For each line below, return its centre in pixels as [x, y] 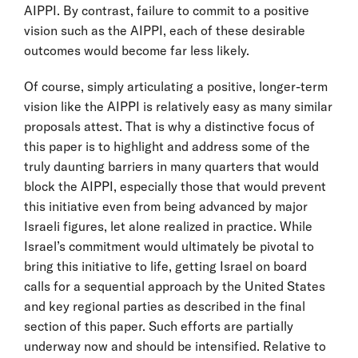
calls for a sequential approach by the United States [175, 286]
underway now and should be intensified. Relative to [175, 346]
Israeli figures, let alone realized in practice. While [168, 226]
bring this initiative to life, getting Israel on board [165, 266]
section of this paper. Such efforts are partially [159, 326]
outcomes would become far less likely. [137, 50]
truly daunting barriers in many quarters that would [171, 166]
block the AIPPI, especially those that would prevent [175, 186]
